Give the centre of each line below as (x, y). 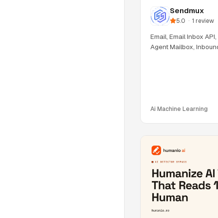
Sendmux (187, 10)
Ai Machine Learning (179, 109)
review (205, 21)
